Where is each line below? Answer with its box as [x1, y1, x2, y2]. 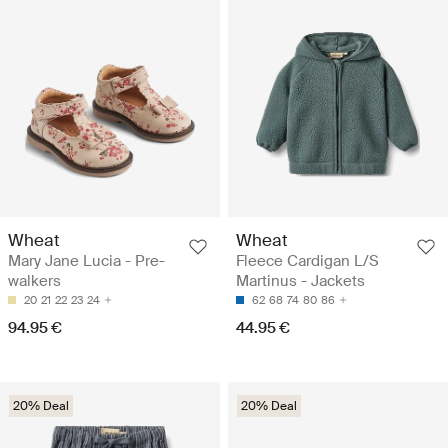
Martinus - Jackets [236, 270, 365, 291]
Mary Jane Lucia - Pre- [8, 250, 165, 271]
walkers [8, 270, 61, 291]
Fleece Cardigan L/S [236, 250, 379, 271]
